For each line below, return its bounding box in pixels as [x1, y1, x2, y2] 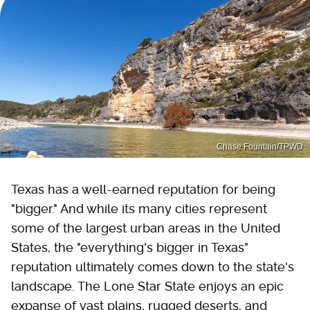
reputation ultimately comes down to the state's [11, 259, 294, 274]
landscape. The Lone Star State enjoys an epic [11, 278, 284, 293]
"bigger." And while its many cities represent [11, 201, 267, 216]
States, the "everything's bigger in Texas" [11, 239, 248, 255]
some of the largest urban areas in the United [11, 220, 280, 235]
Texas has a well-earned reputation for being [11, 181, 275, 197]
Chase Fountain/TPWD [217, 141, 303, 152]
